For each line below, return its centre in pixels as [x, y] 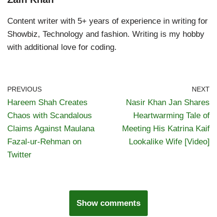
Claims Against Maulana [51, 128]
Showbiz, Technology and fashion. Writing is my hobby [106, 34]
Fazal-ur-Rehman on [44, 141]
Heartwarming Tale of [171, 115]
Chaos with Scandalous [50, 115]
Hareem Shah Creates [47, 102]
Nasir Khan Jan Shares [168, 102]
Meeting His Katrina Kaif [166, 128]
